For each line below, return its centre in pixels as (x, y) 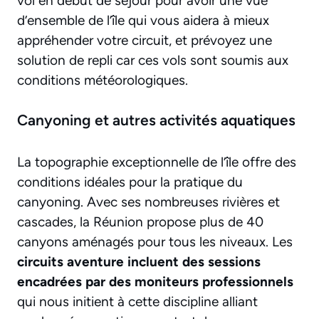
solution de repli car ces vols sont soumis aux (153, 60)
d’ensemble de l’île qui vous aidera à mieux (143, 20)
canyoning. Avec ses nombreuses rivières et (148, 202)
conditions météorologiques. (103, 80)
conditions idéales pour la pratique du (130, 182)
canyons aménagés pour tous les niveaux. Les (155, 242)
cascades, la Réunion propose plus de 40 (140, 222)
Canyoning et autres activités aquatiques (156, 120)
